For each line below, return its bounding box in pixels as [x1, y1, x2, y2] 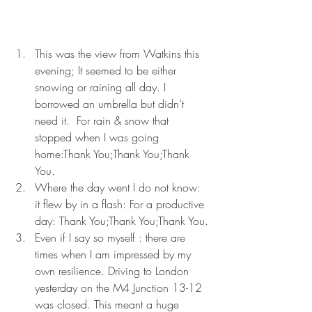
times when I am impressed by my [35, 247, 194, 263]
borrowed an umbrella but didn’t [35, 96, 187, 112]
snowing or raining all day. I [35, 79, 169, 95]
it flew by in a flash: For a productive [35, 196, 208, 212]
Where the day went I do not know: [35, 180, 204, 196]
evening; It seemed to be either [35, 63, 180, 79]
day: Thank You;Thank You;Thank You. [35, 213, 208, 229]
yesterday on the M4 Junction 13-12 [35, 280, 205, 296]
